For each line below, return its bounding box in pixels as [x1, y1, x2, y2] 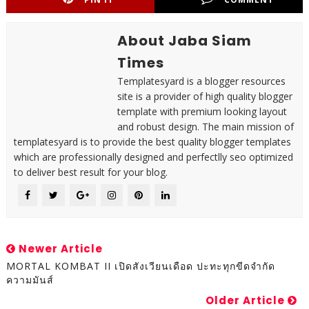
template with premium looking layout [117, 105, 287, 119]
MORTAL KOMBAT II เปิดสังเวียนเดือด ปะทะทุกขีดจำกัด [6, 259, 275, 273]
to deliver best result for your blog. [13, 166, 168, 179]
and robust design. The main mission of [117, 120, 294, 134]
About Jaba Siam [117, 31, 252, 51]
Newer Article [15, 241, 103, 257]
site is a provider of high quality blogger [117, 90, 292, 103]
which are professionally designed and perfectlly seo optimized [13, 150, 293, 164]
